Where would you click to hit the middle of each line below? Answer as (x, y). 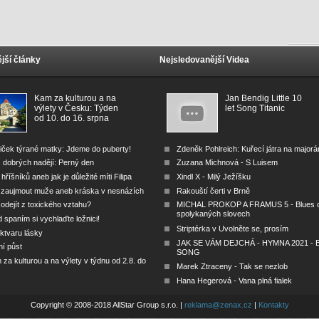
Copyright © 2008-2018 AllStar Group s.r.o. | (107, 304)
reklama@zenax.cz (218, 304)
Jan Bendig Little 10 (264, 98)
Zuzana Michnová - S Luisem (228, 163)
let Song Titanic (255, 108)
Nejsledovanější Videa (205, 60)
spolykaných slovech (214, 215)
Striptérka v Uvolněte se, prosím (233, 228)
